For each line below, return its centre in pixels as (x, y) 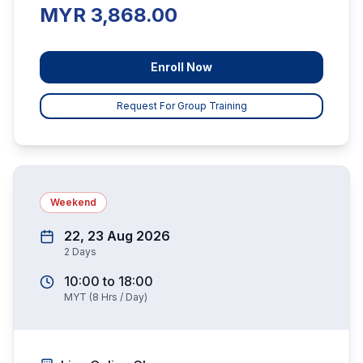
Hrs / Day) (123, 297)
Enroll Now (181, 67)
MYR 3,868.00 (109, 15)
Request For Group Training (181, 106)
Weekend (73, 202)
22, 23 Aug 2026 (117, 236)
